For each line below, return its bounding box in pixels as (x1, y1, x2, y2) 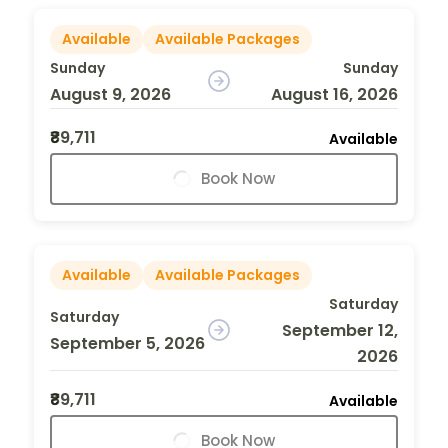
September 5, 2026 (50, 331, 205, 355)
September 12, (281, 318, 398, 342)
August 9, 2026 (50, 82, 171, 106)
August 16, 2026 (270, 82, 398, 106)
